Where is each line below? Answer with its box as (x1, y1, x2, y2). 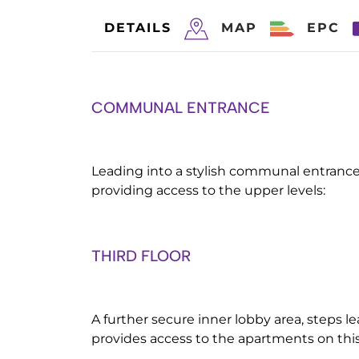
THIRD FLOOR (91, 247, 191, 265)
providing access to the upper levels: (91, 183, 325, 198)
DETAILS (104, 20, 171, 35)
